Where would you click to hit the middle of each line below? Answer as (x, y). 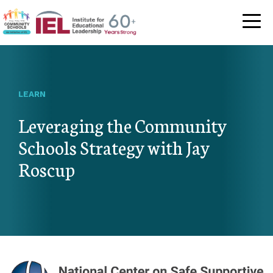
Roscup (47, 168)
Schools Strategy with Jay (114, 147)
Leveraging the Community (122, 125)
